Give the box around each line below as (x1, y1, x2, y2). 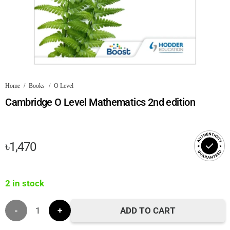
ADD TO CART (120, 205, 176, 216)
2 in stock (5, 178, 45, 188)
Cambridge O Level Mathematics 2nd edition (5, 95, 196, 108)
